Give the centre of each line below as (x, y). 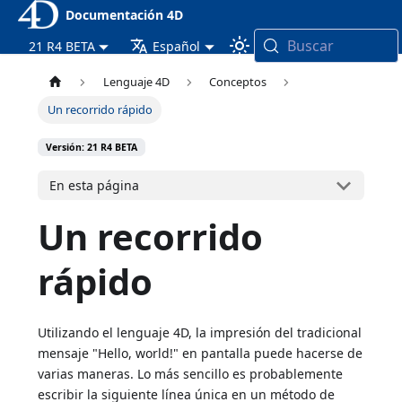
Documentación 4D (124, 14)
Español (177, 46)
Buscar (310, 46)
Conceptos (238, 82)
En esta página (95, 186)
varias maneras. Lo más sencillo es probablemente (191, 374)
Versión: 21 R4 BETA (92, 148)
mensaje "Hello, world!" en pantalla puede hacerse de (201, 354)
